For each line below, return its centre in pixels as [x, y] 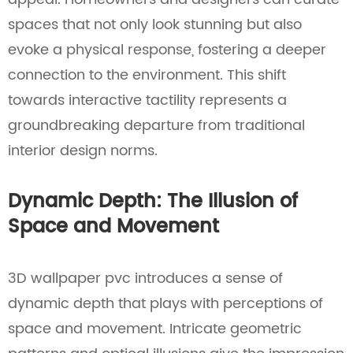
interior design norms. [83, 151]
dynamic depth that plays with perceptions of [165, 304]
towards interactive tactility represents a [147, 100]
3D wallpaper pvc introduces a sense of [145, 279]
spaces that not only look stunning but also [155, 25]
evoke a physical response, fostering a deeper [167, 50]
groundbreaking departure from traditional [156, 126]
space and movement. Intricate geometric [155, 329]
